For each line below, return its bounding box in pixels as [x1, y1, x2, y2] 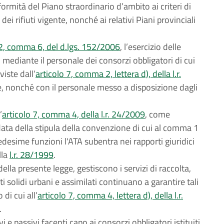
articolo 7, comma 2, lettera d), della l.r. [35, 67, 181, 80]
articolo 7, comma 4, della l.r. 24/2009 [2, 107, 145, 121]
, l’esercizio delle [120, 40, 181, 53]
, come [145, 107, 170, 121]
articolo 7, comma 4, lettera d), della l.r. [37, 188, 183, 202]
